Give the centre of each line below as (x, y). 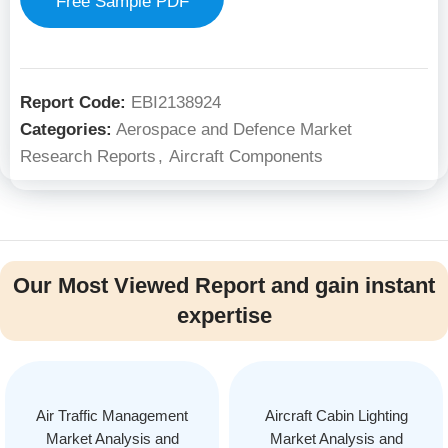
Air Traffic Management (112, 415)
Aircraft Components (246, 156)
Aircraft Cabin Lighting (336, 415)
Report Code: (75, 102)
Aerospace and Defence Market (234, 129)
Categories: (66, 129)
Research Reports (88, 156)
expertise (224, 315)
